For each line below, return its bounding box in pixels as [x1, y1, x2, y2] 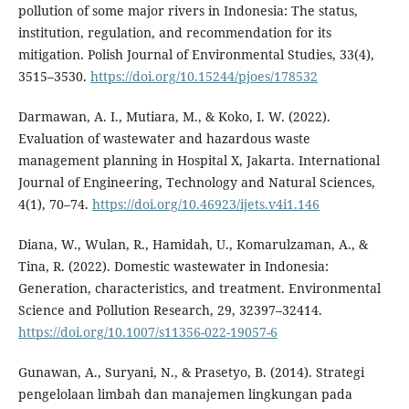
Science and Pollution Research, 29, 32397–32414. [17, 301, 322, 320]
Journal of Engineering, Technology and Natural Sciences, [17, 173, 375, 192]
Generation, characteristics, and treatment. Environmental [17, 279, 381, 298]
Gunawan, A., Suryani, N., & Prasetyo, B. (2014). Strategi [17, 363, 364, 382]
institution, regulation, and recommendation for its [17, 24, 331, 42]
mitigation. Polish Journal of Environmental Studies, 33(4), [17, 46, 374, 64]
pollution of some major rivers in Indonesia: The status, [17, 2, 358, 20]
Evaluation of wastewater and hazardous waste [17, 130, 310, 148]
